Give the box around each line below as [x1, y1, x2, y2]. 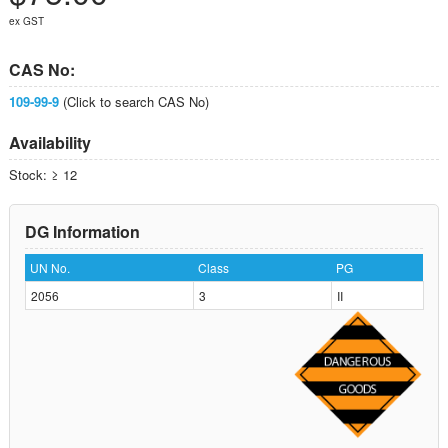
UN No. [29, 258, 70, 276]
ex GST [8, 13, 44, 28]
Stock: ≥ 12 [8, 164, 77, 184]
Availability [8, 130, 91, 154]
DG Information [24, 219, 140, 243]
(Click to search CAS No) [58, 91, 209, 111]
